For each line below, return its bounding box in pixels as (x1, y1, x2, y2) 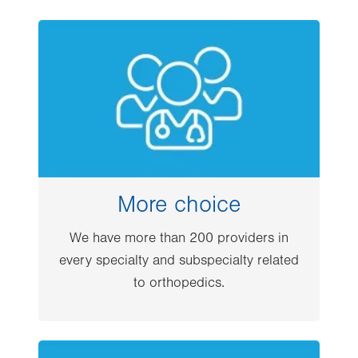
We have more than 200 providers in (70, 230, 288, 247)
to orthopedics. (133, 275, 225, 292)
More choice (117, 191, 241, 219)
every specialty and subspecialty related (59, 253, 299, 269)
